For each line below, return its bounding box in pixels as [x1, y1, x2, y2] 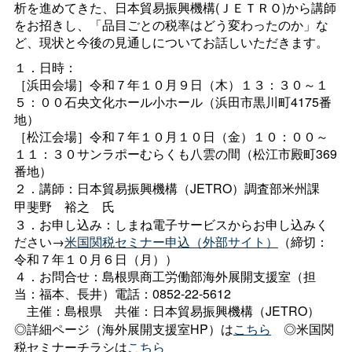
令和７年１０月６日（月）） [13, 249, 178, 268]
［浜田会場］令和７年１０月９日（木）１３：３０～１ [13, 75, 328, 93]
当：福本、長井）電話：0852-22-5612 [13, 284, 231, 302]
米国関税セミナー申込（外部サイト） [64, 232, 278, 251]
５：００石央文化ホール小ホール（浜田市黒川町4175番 [13, 92, 332, 111]
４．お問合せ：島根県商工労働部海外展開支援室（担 [13, 266, 316, 285]
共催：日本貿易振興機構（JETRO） [114, 301, 320, 320]
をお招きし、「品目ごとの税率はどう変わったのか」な [13, 15, 328, 34]
